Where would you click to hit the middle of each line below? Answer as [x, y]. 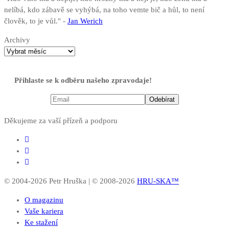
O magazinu [44, 200]
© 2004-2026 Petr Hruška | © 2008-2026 [71, 181]
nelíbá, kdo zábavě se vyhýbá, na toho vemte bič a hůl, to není [104, 9]
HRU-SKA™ [158, 181]
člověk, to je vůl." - [36, 21]
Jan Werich [85, 21]
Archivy [17, 40]
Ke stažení [41, 222]
